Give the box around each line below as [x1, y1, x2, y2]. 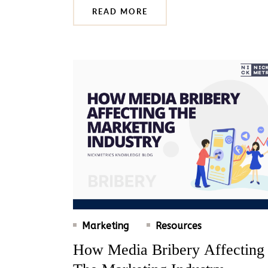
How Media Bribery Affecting [73, 240, 264, 258]
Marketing [82, 220, 129, 232]
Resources [156, 220, 202, 232]
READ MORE [92, 6, 148, 16]
